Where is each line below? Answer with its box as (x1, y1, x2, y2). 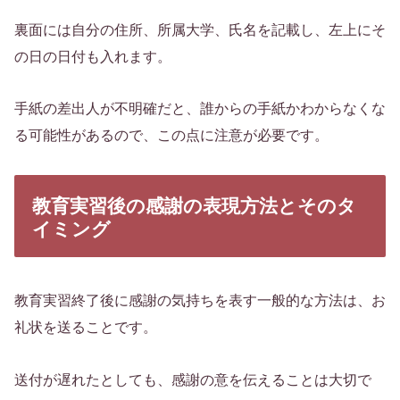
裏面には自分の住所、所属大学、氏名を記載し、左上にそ (14, 21, 386, 37)
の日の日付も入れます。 (14, 48, 171, 64)
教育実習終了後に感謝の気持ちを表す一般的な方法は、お (14, 293, 386, 309)
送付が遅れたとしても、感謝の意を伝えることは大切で (14, 372, 371, 388)
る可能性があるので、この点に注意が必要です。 (14, 128, 329, 144)
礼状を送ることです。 (14, 320, 157, 336)
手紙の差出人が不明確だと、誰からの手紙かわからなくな (14, 101, 386, 117)
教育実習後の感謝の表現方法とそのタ (32, 196, 356, 217)
